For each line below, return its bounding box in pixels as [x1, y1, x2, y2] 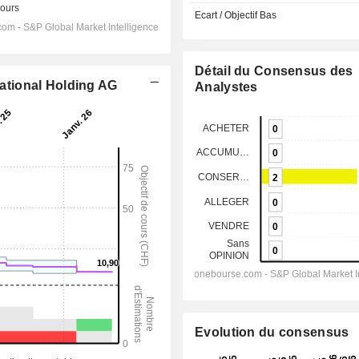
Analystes [195, 80, 258, 94]
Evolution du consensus [195, 325, 349, 339]
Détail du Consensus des [195, 64, 353, 78]
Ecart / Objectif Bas [195, 10, 277, 21]
